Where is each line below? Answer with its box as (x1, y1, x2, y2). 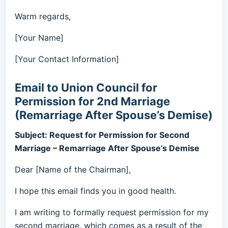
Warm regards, (15, 11, 71, 21)
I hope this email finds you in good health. (15, 186, 176, 196)
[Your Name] (15, 33, 64, 43)
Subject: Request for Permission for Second (15, 130, 189, 140)
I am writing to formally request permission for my (15, 207, 209, 217)
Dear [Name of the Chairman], (15, 164, 131, 175)
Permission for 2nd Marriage (15, 95, 170, 108)
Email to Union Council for (15, 81, 157, 94)
